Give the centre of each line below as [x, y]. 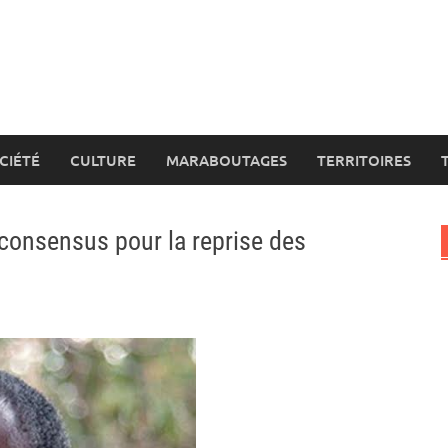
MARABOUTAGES [226, 160]
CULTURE [103, 160]
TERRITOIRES [364, 160]
